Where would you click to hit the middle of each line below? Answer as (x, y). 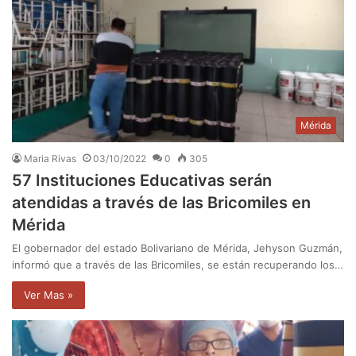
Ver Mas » (48, 294)
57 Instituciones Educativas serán (142, 180)
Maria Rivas (50, 158)
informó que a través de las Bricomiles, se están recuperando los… (178, 264)
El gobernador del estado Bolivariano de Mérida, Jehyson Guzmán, (177, 248)
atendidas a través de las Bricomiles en (161, 202)
